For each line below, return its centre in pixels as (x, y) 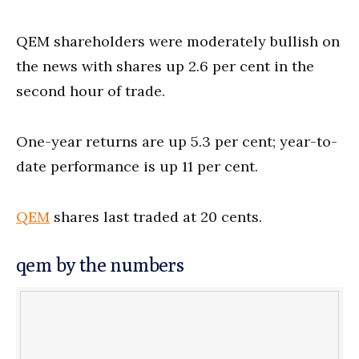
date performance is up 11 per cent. (137, 166)
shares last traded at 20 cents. (156, 216)
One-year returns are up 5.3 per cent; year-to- (177, 141)
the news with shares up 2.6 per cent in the (165, 66)
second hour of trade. (91, 91)
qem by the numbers (100, 264)
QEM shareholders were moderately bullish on (178, 41)
